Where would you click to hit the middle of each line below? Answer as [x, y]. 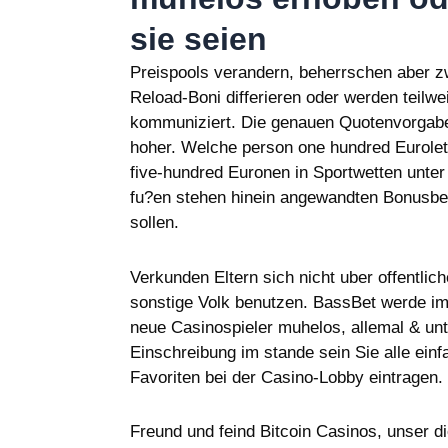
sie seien [198, 38]
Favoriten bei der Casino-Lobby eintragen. [286, 377]
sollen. [154, 222]
